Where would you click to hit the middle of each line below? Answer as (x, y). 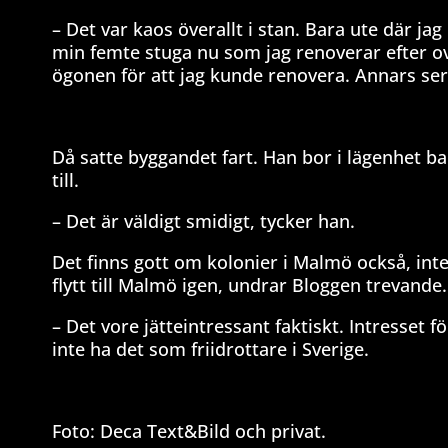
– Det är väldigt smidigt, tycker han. (203, 220)
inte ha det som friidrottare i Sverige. (210, 348)
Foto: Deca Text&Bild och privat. (189, 430)
